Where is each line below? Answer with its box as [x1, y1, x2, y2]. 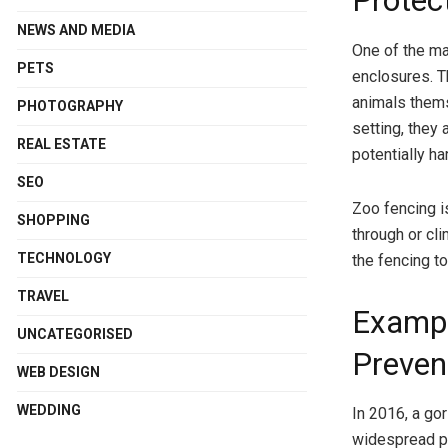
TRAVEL [17, 287, 69, 304]
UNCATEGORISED [17, 325, 133, 342]
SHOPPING [17, 211, 90, 228]
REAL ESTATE [17, 135, 106, 152]
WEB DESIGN [17, 363, 100, 380]
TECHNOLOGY [17, 249, 111, 266]
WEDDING [17, 401, 81, 418]
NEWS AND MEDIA [17, 21, 135, 38]
